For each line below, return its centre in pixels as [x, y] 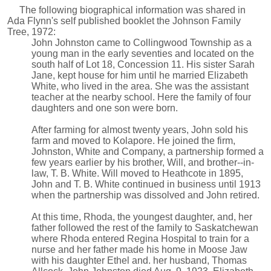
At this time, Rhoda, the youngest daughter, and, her [142, 217]
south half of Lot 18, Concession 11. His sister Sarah [143, 65]
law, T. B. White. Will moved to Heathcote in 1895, [137, 174]
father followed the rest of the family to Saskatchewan [145, 228]
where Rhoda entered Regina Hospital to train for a [140, 239]
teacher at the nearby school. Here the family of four [141, 97]
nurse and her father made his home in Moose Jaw [139, 250]
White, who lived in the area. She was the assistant [140, 87]
